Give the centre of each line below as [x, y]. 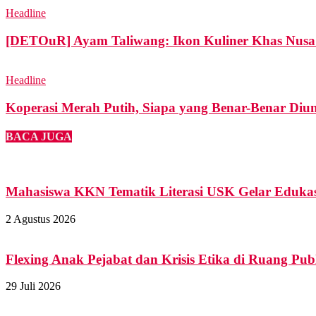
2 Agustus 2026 [41, 219]
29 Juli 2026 [33, 286]
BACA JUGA [39, 137]
